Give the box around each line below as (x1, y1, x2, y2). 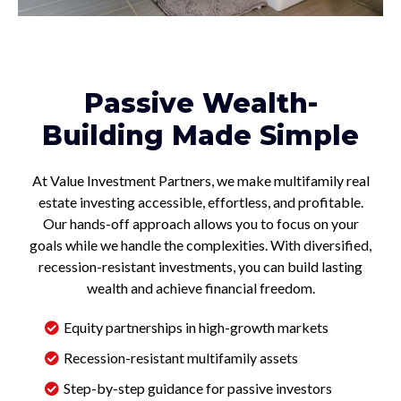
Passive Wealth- (83, 86, 318, 120)
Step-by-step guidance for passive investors (64, 379, 332, 397)
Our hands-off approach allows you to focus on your (42, 214, 359, 232)
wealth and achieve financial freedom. (86, 278, 315, 296)
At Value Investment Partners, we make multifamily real (31, 171, 370, 189)
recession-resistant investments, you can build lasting (38, 257, 363, 275)
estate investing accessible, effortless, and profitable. (38, 192, 363, 210)
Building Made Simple (42, 118, 359, 152)
